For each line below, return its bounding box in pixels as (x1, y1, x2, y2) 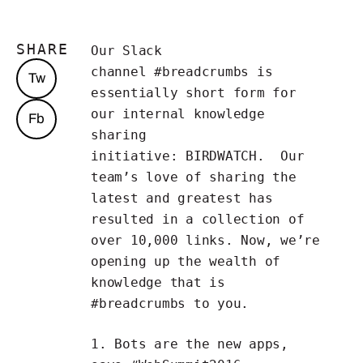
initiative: (91, 148, 186, 164)
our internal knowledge (91, 106, 265, 122)
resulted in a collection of (91, 211, 305, 227)
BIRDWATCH (186, 148, 257, 164)
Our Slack (91, 43, 162, 58)
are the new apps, (146, 336, 288, 352)
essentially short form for (91, 85, 297, 100)
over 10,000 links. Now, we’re (91, 233, 320, 248)
